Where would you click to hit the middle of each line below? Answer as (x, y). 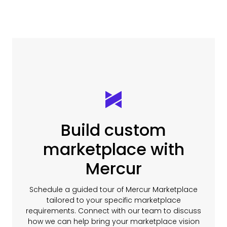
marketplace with (113, 149)
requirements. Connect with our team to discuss (113, 211)
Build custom (113, 130)
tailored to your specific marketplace (113, 200)
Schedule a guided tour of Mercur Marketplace (113, 190)
